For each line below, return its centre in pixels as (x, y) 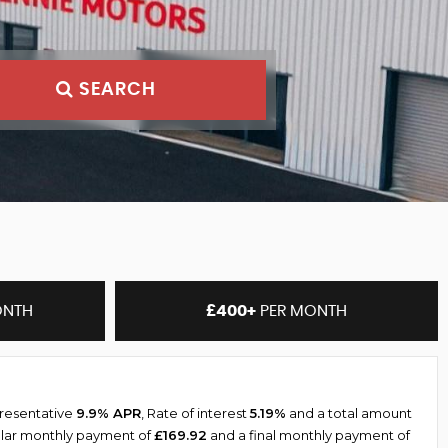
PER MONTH (301, 311)
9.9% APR (108, 413)
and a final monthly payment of (308, 435)
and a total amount (349, 413)
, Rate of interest (195, 413)
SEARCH (117, 89)
